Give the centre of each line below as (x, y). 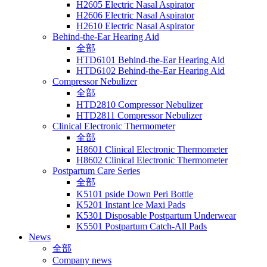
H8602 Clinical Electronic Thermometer (152, 160)
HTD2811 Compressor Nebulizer (139, 115)
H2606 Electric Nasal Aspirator (135, 15)
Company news (82, 260)
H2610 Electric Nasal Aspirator (135, 26)
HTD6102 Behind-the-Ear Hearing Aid (150, 71)
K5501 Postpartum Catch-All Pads (142, 226)
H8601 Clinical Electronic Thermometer (152, 149)
